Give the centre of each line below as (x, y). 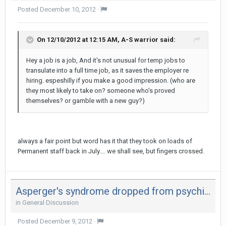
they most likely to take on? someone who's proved (101, 90)
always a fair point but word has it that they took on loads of (105, 141)
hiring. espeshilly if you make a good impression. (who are (111, 80)
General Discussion (50, 203)
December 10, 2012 (68, 9)
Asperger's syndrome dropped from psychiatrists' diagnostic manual (207, 191)
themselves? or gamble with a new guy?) (86, 100)
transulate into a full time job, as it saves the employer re (107, 70)
